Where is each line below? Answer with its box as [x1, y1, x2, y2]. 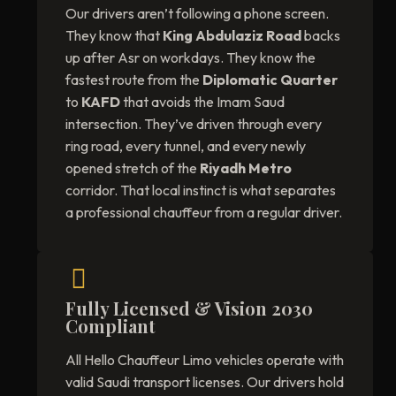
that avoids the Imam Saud [120, 93, 285, 111]
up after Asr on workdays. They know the [65, 49, 316, 67]
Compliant [65, 314, 156, 339]
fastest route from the [65, 71, 202, 89]
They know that [65, 27, 163, 45]
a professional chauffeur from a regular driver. [65, 203, 342, 222]
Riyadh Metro [200, 159, 292, 178]
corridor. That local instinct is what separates [65, 181, 336, 200]
